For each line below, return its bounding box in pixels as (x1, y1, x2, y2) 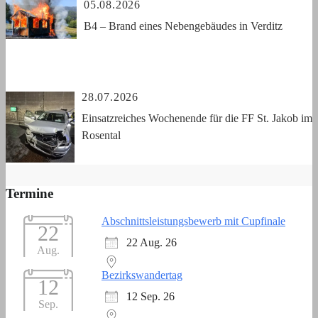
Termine (6, 186, 53, 202)
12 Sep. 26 (126, 290, 175, 303)
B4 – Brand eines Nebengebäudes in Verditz (84, 20, 283, 33)
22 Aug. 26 (126, 236, 177, 249)
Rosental (82, 129, 121, 142)
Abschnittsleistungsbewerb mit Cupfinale (102, 215, 285, 228)
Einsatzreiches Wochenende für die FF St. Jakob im (82, 112, 312, 125)
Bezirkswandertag (102, 269, 182, 282)
